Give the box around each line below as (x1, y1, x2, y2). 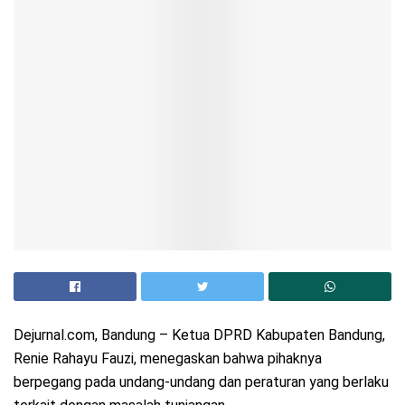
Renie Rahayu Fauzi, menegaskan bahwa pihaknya (14, 350, 322, 368)
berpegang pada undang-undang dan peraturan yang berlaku (14, 373, 389, 391)
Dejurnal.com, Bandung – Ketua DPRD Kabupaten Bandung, (14, 326, 385, 344)
